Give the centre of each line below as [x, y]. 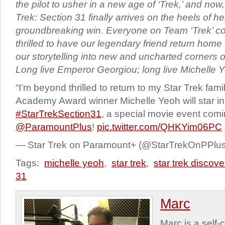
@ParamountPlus [54, 127]
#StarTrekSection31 [59, 114]
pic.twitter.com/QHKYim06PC [159, 127]
